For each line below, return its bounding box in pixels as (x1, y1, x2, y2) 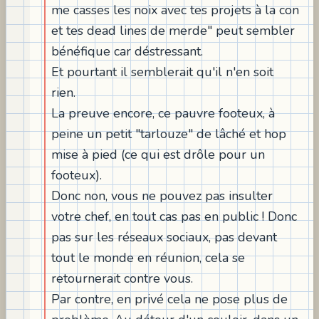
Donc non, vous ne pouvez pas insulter (51, 187, 273, 204)
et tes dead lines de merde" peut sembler (51, 21, 295, 39)
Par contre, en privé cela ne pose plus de (51, 290, 288, 308)
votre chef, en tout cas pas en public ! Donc (51, 207, 297, 225)
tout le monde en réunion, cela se (51, 249, 245, 266)
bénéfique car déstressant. (51, 42, 203, 60)
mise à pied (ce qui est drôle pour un (51, 145, 265, 163)
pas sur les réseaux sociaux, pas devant (51, 228, 277, 246)
